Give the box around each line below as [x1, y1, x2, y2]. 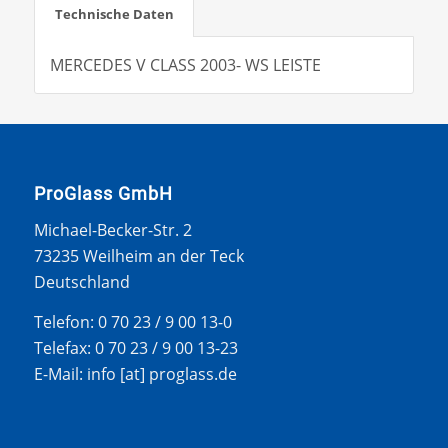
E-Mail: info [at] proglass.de [33, 363, 237, 386]
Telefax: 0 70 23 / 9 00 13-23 [33, 337, 238, 360]
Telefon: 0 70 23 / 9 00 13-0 [33, 311, 232, 334]
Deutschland [33, 271, 130, 294]
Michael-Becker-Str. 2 [33, 219, 192, 242]
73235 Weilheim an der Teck [33, 245, 244, 268]
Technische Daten [54, 4, 174, 23]
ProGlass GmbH [33, 183, 173, 204]
